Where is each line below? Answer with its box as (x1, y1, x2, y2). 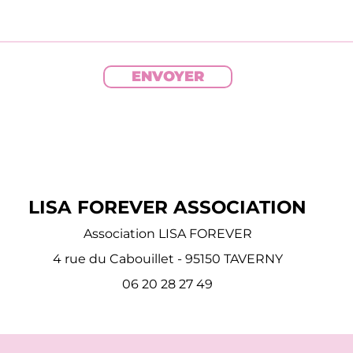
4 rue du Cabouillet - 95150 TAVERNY (52, 251, 283, 266)
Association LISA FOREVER (83, 226, 252, 241)
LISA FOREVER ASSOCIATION (28, 196, 307, 218)
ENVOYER (132, 68, 204, 85)
